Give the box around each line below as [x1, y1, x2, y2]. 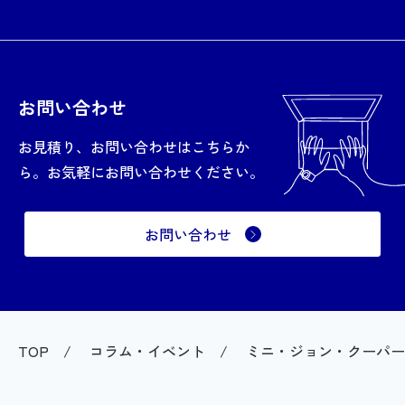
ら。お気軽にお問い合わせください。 [18, 161, 264, 184]
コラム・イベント [89, 340, 205, 363]
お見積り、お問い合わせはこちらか [18, 136, 250, 158]
